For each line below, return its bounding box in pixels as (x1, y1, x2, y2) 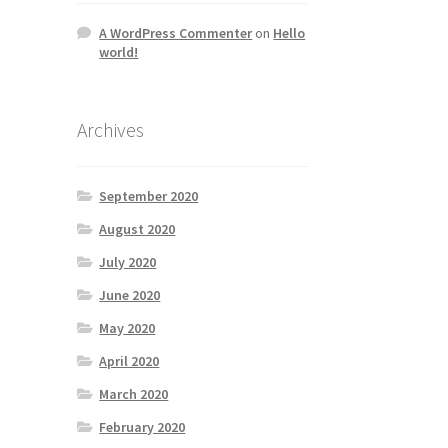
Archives (76, 117, 144, 142)
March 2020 (99, 384, 169, 403)
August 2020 (99, 219, 176, 238)
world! (99, 43, 139, 62)
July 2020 (99, 252, 157, 271)
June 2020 (99, 285, 161, 304)
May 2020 (99, 318, 156, 337)
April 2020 (99, 351, 160, 370)
